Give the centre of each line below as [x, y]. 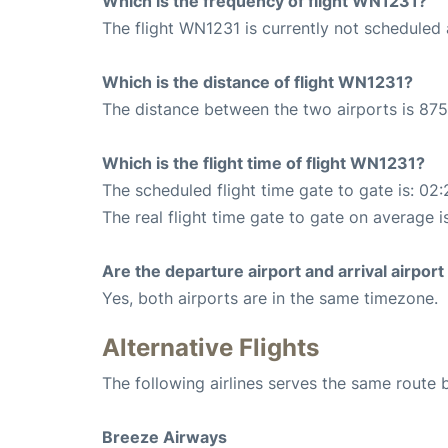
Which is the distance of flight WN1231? [257, 81]
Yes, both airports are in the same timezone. [270, 297]
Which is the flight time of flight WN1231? [263, 162]
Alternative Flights [210, 347]
